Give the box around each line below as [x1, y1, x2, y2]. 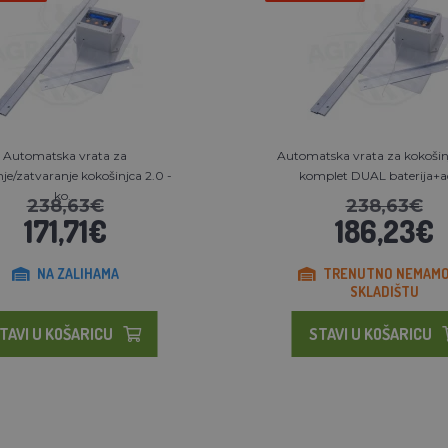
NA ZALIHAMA [36, 265, 119, 283]
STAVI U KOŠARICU [308, 324, 432, 345]
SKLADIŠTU [349, 283, 419, 301]
